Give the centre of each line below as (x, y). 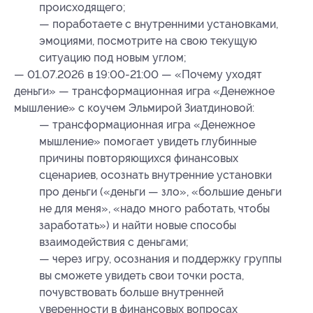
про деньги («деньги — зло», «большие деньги (160, 192)
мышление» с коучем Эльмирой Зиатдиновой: (134, 108)
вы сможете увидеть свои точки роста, (141, 276)
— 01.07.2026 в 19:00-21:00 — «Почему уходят (138, 75)
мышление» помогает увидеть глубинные (148, 142)
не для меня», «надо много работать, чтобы (154, 209)
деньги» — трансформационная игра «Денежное (144, 92)
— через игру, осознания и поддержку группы (160, 259)
